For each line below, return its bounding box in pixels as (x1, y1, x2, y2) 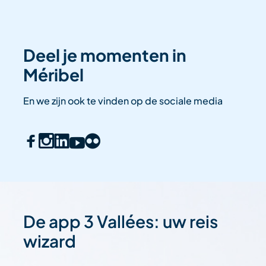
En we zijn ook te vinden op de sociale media (23, 94, 223, 107)
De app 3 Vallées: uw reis (23, 210, 218, 232)
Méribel (23, 64, 84, 85)
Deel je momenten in (23, 44, 187, 65)
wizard (23, 230, 77, 251)
